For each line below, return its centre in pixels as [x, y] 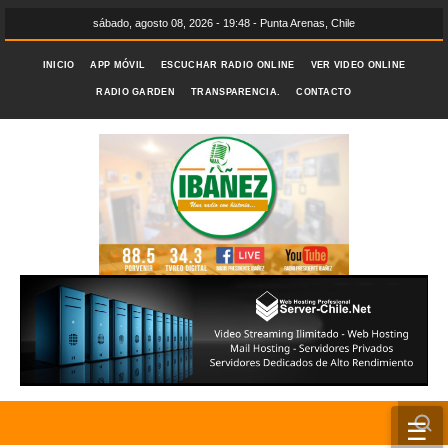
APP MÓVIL [118, 65]
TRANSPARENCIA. [236, 92]
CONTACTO [324, 92]
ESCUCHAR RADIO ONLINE [228, 65]
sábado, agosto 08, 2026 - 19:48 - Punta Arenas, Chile [224, 23]
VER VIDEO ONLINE [358, 65]
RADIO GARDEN [135, 92]
